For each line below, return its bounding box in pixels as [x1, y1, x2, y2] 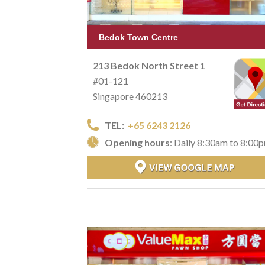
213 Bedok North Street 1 [93, 59, 205, 71]
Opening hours [105, 136, 170, 148]
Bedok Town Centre [99, 32, 178, 42]
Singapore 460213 [93, 90, 167, 102]
